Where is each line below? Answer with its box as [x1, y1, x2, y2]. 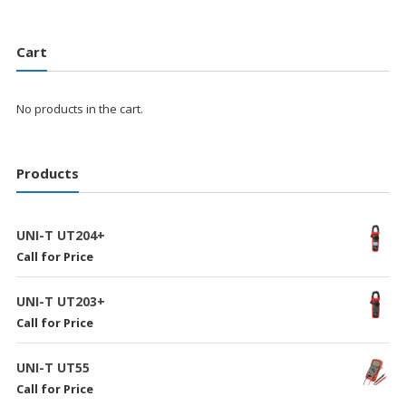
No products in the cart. [15, 100, 143, 117]
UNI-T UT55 [15, 359, 90, 377]
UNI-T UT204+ [15, 227, 105, 245]
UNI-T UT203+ [15, 293, 105, 311]
